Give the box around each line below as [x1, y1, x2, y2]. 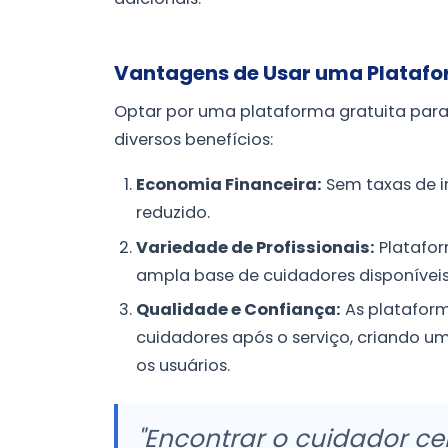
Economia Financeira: [136, 173, 323, 197]
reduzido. [136, 201, 211, 225]
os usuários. [136, 353, 231, 377]
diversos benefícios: [114, 127, 273, 151]
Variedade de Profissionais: [136, 235, 376, 259]
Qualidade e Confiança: [136, 297, 342, 321]
